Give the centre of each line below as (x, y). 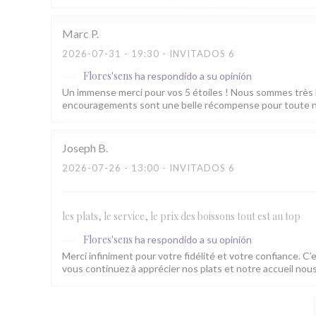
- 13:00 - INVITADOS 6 (178, 168)
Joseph (79, 148)
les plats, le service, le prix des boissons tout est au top (181, 216)
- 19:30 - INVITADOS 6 (178, 54)
